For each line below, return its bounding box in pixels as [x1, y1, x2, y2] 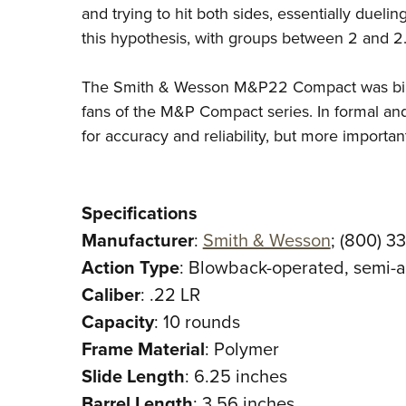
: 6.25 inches [184, 362, 287, 390]
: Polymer [204, 335, 279, 362]
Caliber [81, 281, 140, 308]
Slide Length [81, 362, 185, 390]
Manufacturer [81, 227, 194, 254]
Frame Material [81, 335, 205, 362]
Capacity [81, 308, 154, 335]
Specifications [81, 199, 198, 227]
